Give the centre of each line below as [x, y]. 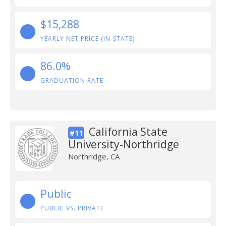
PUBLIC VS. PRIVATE [72, 208]
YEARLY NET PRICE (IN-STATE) [88, 39]
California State [128, 132]
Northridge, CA [94, 156]
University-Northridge [123, 144]
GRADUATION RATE [72, 80]
